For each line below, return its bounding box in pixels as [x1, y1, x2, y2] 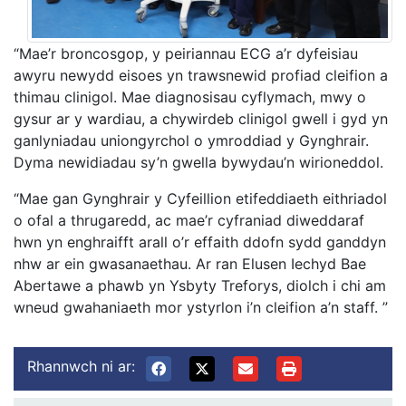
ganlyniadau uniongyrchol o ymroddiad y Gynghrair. [14, 130, 369, 150]
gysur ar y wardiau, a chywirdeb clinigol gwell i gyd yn [14, 109, 388, 128]
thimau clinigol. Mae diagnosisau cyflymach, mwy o [14, 87, 366, 106]
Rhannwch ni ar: [27, 356, 135, 375]
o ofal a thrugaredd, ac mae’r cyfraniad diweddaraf [14, 210, 364, 229]
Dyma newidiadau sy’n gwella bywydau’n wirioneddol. [14, 152, 383, 171]
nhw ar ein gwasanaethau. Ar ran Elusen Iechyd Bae [14, 254, 366, 273]
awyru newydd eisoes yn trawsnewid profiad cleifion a [14, 65, 388, 84]
